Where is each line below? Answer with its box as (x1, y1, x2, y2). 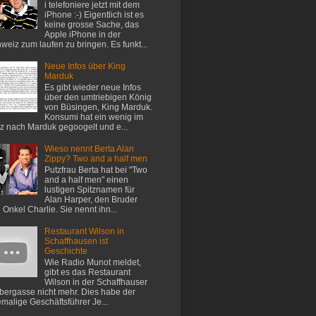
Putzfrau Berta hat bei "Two (44, 165, 147, 176)
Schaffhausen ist (44, 236, 108, 246)
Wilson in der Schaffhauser (44, 277, 147, 288)
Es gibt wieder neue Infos (44, 82, 141, 92)
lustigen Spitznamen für (44, 185, 135, 195)
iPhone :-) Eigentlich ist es (44, 9, 144, 20)
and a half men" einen (44, 175, 128, 186)
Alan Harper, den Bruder (44, 195, 138, 205)
